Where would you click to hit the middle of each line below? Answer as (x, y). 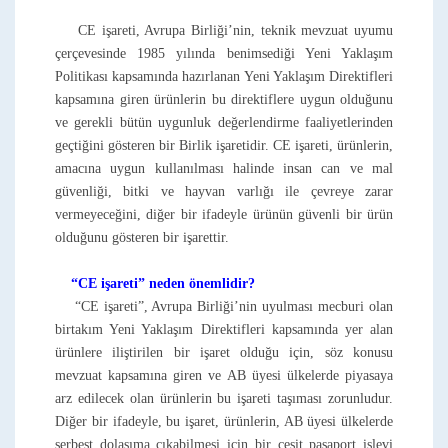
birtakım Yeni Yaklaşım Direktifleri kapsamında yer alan (224, 329)
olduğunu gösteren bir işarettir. (142, 237)
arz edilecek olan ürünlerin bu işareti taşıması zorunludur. (224, 398)
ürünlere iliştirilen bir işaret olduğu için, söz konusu (224, 352)
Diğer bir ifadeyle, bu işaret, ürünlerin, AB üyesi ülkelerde (224, 421)
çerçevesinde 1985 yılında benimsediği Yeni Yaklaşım (224, 53)
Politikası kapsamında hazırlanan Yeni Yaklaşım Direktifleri (224, 76)
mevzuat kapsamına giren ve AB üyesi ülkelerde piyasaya (224, 375)
